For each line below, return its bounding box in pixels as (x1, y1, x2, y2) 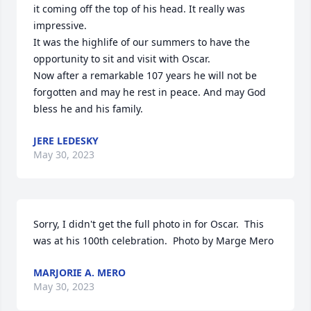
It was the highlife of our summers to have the (33, 35, 250, 49)
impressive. (33, 19, 90, 32)
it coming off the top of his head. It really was (33, 2, 245, 15)
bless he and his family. (33, 102, 143, 115)
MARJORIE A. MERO (33, 266, 126, 279)
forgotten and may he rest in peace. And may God (33, 85, 266, 99)
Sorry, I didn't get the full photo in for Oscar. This (33, 217, 264, 230)
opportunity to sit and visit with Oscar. (33, 52, 213, 65)
